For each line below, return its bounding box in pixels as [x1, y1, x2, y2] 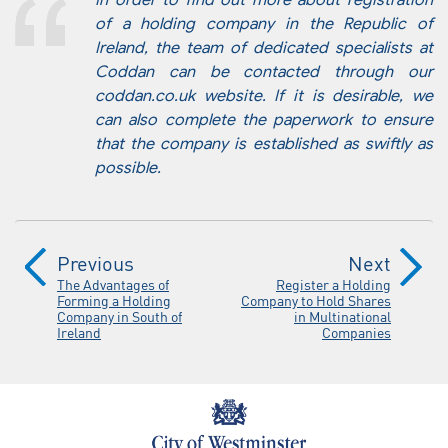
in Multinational [294, 306, 391, 325]
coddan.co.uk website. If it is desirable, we [95, 86, 433, 107]
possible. [95, 158, 161, 179]
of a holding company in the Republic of [95, 14, 433, 35]
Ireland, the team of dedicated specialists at [95, 38, 433, 59]
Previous [57, 249, 134, 276]
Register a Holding [276, 274, 391, 293]
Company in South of [57, 306, 182, 325]
